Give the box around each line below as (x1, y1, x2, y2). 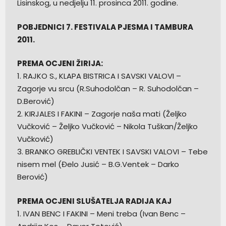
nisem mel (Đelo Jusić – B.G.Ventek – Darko (17, 159, 179, 170)
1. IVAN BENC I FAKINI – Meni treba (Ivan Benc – (17, 208, 186, 219)
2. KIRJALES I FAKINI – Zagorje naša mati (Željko (17, 108, 187, 120)
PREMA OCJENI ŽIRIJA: (17, 58, 103, 69)
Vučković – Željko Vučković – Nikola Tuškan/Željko (17, 121, 198, 132)
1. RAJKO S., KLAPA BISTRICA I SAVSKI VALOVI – (17, 71, 181, 82)
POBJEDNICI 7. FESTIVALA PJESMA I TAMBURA (17, 21, 193, 32)
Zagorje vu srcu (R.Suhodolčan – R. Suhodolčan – (17, 83, 199, 94)
